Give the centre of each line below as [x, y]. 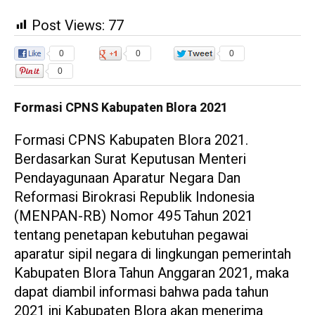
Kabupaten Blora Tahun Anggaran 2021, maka [152, 273]
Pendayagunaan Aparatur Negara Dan [127, 178]
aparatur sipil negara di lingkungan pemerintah [153, 254]
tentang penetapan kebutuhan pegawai [131, 235]
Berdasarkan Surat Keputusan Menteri [130, 159]
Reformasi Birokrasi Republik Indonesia [134, 197]
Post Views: [68, 25]
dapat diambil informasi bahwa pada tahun [141, 292]
